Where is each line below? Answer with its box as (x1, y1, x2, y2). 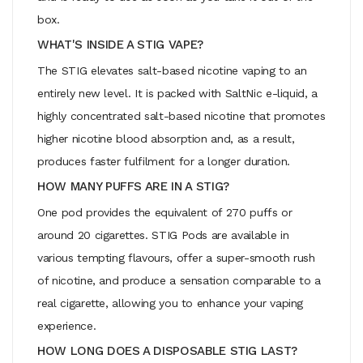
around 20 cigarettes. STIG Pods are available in (37, 228, 289, 241)
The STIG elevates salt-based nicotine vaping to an (37, 63, 307, 77)
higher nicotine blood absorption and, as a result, (37, 131, 295, 145)
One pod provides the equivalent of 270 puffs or (37, 205, 293, 219)
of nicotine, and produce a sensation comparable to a (37, 273, 321, 287)
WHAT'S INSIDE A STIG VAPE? (37, 36, 203, 52)
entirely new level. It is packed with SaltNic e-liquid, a (37, 86, 318, 100)
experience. (37, 318, 96, 332)
